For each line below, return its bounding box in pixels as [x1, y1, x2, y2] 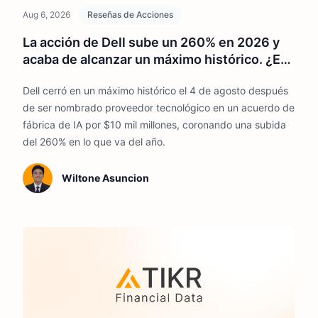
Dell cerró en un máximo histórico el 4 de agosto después [23, 84, 288, 97]
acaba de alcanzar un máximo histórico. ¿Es [23, 52, 287, 67]
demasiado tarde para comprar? [23, 69, 216, 84]
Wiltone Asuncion [61, 172, 149, 185]
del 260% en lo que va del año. [23, 136, 165, 148]
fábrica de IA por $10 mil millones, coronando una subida [23, 119, 286, 131]
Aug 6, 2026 [23, 9, 70, 21]
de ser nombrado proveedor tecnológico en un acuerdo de [23, 102, 295, 114]
